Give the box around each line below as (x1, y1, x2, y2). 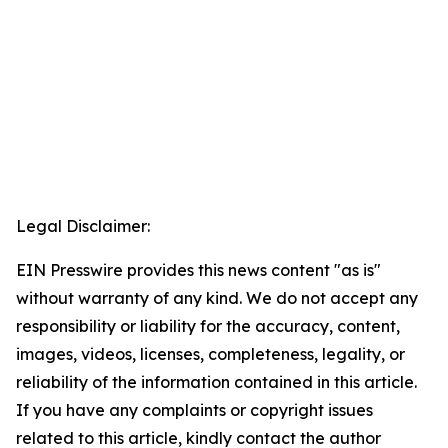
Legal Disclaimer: (16, 216, 150, 237)
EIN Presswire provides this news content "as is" (16, 260, 381, 281)
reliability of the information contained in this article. (16, 372, 417, 393)
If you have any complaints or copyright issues (16, 400, 373, 421)
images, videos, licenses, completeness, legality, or (16, 344, 405, 365)
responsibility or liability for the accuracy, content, (16, 316, 400, 337)
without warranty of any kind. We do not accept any (16, 288, 418, 309)
